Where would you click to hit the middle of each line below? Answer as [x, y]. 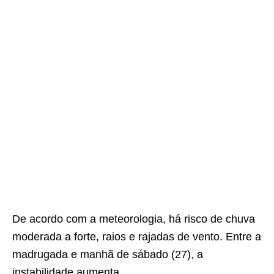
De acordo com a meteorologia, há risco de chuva [134, 219]
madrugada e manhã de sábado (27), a [108, 254]
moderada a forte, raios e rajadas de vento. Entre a [137, 237]
